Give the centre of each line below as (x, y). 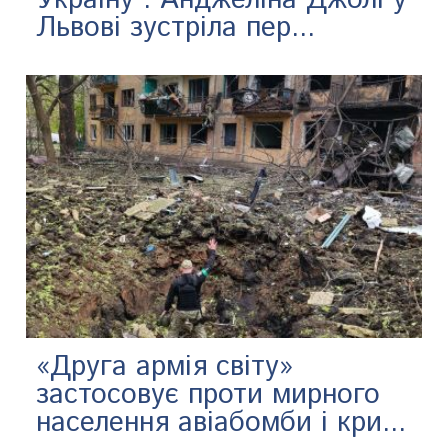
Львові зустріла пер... (176, 27)
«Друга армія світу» (165, 367)
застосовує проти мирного (208, 395)
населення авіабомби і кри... (221, 423)
